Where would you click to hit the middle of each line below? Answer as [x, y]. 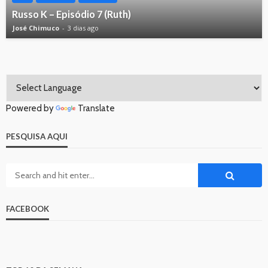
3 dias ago [83, 28]
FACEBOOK [28, 209]
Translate [96, 109]
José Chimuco [36, 28]
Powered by [31, 109]
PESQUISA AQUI [37, 137]
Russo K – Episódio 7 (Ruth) [71, 14]
